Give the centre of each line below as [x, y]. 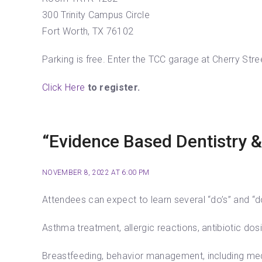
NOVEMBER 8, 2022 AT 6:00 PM [96, 173]
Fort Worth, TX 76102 [88, 31]
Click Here [64, 87]
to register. [115, 87]
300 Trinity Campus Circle [96, 15]
